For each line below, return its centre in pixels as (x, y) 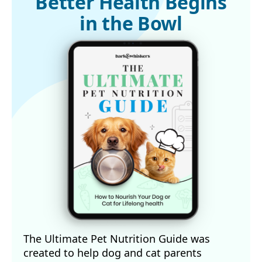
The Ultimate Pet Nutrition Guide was (117, 238)
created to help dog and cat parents (113, 252)
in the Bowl (131, 23)
